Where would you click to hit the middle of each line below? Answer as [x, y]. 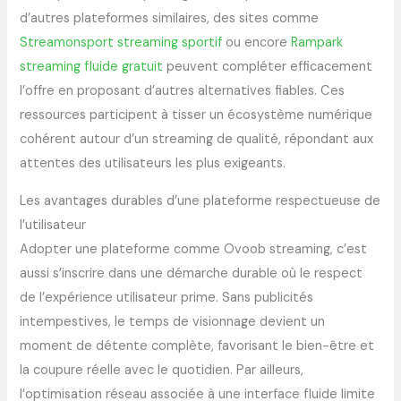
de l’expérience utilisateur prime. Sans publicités [167, 298]
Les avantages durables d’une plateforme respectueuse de [200, 201]
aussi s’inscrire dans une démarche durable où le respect [192, 274]
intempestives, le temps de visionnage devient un [173, 322]
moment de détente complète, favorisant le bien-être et [197, 346]
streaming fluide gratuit [92, 67]
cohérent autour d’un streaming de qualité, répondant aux [197, 140]
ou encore [257, 43]
